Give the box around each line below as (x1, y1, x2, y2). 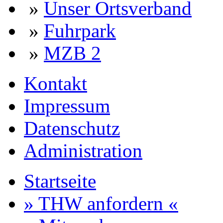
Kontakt (24, 73, 87, 95)
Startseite (24, 170, 96, 192)
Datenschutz (24, 117, 120, 139)
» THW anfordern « (24, 193, 178, 215)
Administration (24, 140, 142, 162)
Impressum (24, 95, 110, 117)
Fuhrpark (44, 20, 116, 42)
